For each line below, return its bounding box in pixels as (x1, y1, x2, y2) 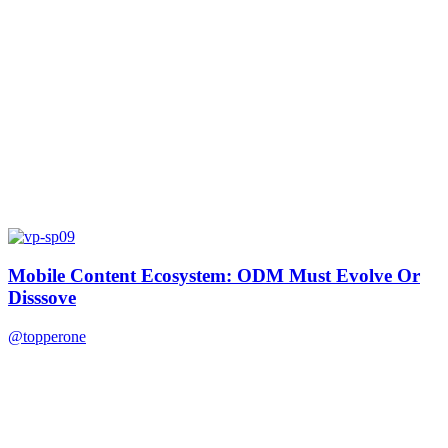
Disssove (8, 286, 76, 308)
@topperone (8, 327, 86, 345)
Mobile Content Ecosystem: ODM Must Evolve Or (8, 264, 420, 286)
